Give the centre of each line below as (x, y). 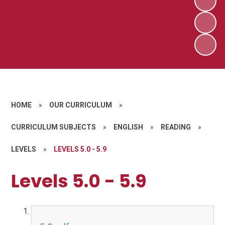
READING (176, 127)
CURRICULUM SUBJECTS (54, 127)
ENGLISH (129, 127)
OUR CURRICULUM (81, 105)
